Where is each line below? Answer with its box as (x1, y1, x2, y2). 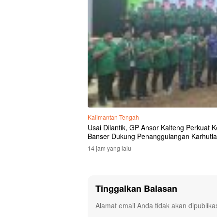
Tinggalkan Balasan (95, 182, 177, 195)
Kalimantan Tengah (88, 113, 139, 122)
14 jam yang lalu (88, 144, 131, 153)
